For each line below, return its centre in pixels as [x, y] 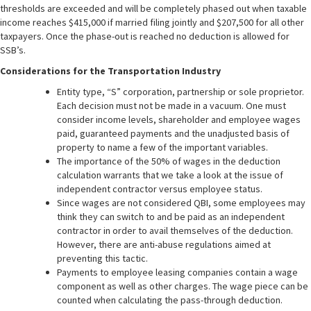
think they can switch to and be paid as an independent [171, 217]
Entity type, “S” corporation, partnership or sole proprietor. [180, 92]
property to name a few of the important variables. [162, 147]
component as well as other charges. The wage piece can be [183, 286]
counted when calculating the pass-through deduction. [170, 300]
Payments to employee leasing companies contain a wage [177, 272]
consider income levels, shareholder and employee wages [179, 119]
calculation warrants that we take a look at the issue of [170, 175]
